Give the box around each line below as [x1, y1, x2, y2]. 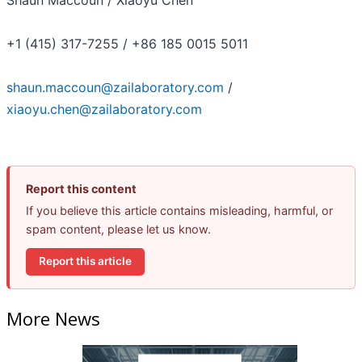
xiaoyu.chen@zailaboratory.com [6, 100, 202, 117]
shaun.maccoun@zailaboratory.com [6, 78, 224, 95]
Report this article [39, 255, 132, 268]
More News [6, 306, 100, 331]
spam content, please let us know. [26, 221, 211, 236]
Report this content [26, 181, 137, 196]
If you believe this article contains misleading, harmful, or [26, 203, 333, 217]
